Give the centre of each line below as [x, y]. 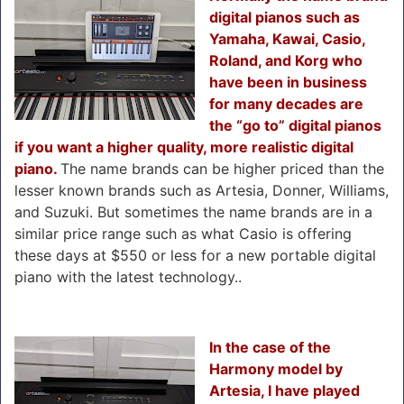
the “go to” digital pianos [295, 125]
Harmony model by [276, 368]
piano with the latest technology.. [128, 276]
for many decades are [286, 103]
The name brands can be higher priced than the [222, 168]
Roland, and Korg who [286, 60]
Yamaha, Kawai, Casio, [287, 38]
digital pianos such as [285, 17]
